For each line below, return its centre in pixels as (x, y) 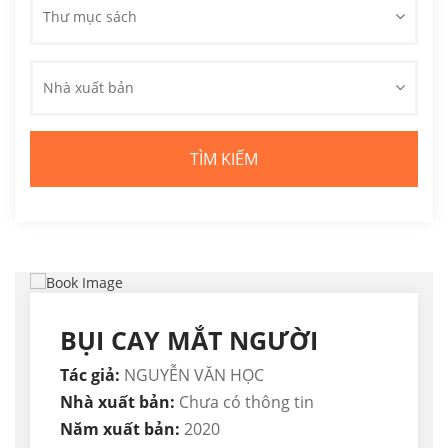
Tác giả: (90, 375)
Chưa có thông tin (246, 402)
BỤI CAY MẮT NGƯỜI (189, 340)
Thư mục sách (90, 16)
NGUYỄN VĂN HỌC (192, 375)
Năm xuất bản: (122, 429)
